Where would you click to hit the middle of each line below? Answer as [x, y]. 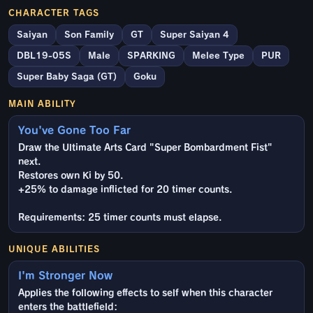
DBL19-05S [44, 56]
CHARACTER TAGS [54, 13]
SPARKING [151, 56]
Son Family [89, 35]
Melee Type [218, 56]
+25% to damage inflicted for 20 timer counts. [125, 190]
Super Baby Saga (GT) [67, 77]
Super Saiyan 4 [195, 35]
